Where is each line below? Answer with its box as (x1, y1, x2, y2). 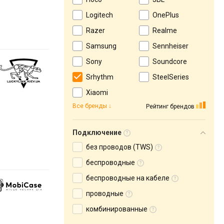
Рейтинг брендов (146, 102, 194, 110)
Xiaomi (86, 88, 108, 96)
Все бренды (72, 102, 107, 109)
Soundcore (152, 57, 187, 65)
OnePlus (152, 11, 179, 19)
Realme (152, 26, 177, 34)
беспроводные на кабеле (86, 174, 169, 182)
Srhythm (86, 73, 113, 81)
